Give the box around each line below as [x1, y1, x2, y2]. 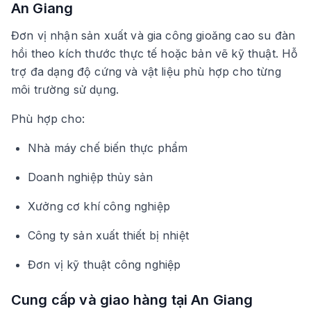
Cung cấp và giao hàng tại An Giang [11, 291, 253, 308]
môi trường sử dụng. [11, 82, 119, 96]
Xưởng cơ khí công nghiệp [28, 199, 170, 213]
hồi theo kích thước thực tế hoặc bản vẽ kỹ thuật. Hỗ [11, 46, 299, 60]
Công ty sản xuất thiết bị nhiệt [28, 228, 189, 242]
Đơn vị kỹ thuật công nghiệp [28, 257, 181, 271]
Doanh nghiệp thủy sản [28, 169, 153, 184]
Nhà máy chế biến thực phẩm [28, 140, 188, 155]
